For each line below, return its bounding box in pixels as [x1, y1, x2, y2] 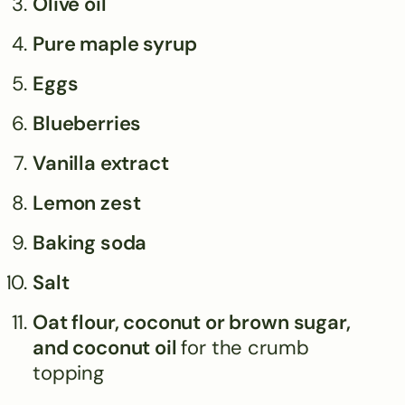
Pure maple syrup [33, 30, 197, 57]
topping [33, 359, 104, 386]
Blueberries [33, 109, 142, 137]
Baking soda [33, 229, 147, 256]
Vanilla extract [33, 149, 169, 176]
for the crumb [181, 334, 309, 361]
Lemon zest [33, 189, 141, 216]
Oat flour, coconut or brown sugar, [33, 308, 351, 335]
